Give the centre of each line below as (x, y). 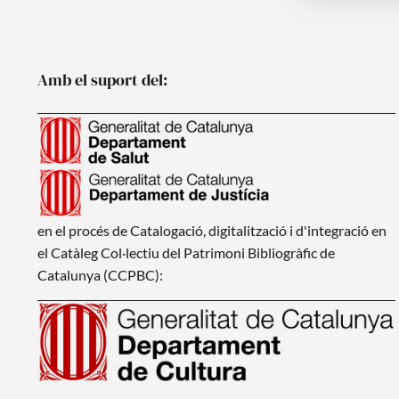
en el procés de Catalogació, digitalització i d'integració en (212, 230)
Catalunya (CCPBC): (100, 274)
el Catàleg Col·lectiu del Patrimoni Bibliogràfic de (186, 252)
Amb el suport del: (102, 79)
